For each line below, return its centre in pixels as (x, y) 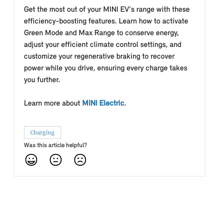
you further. (43, 80)
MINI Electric (103, 104)
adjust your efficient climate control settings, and (103, 45)
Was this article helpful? (55, 145)
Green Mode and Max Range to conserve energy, (101, 33)
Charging (43, 132)
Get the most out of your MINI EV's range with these (107, 10)
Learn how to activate (153, 22)
